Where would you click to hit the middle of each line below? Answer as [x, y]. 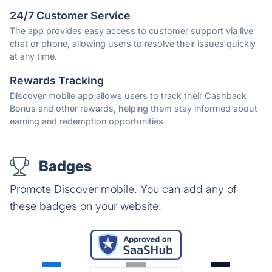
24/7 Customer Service [70, 16]
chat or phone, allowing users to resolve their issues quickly [133, 44]
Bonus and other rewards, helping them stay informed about [134, 109]
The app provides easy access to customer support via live [131, 31]
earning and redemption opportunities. [88, 121]
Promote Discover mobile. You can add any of [123, 189]
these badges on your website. [86, 206]
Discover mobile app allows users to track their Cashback [128, 96]
